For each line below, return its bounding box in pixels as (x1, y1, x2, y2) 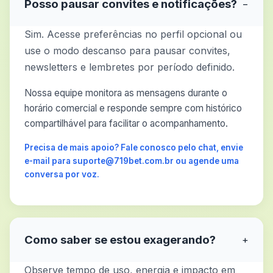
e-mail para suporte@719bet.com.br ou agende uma (24, 156, 239, 166)
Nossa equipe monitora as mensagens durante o (24, 87, 227, 99)
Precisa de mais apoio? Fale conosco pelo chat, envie (24, 143, 243, 152)
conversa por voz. (24, 169, 99, 179)
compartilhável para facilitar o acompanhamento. (24, 118, 228, 129)
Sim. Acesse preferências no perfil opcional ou (24, 28, 242, 40)
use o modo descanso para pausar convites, (24, 44, 230, 57)
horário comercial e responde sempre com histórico (24, 102, 242, 114)
